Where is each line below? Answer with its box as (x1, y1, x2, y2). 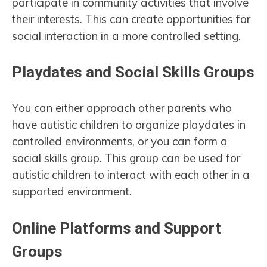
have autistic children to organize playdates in (12, 117, 246, 132)
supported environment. (12, 184, 132, 199)
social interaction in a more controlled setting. (12, 28, 244, 43)
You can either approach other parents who (12, 101, 232, 116)
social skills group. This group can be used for (12, 151, 240, 166)
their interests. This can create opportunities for (12, 11, 250, 26)
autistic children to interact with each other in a (12, 167, 250, 182)
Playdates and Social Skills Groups (12, 63, 254, 82)
